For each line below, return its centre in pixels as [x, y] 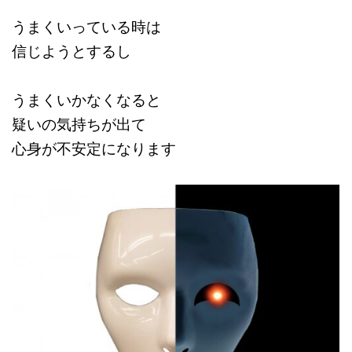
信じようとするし [71, 51]
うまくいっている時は [86, 26]
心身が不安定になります [94, 148]
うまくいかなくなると [86, 99]
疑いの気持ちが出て [79, 124]
